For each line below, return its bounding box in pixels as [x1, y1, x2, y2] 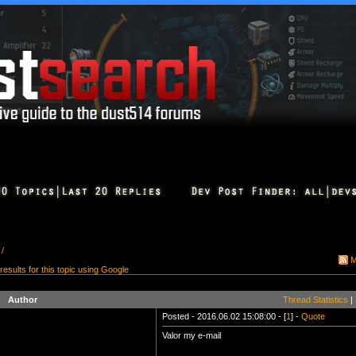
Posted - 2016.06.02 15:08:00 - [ [162, 311, 286, 321]
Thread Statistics [283, 295, 348, 304]
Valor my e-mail [162, 331, 221, 340]
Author [7, 295, 37, 304]
